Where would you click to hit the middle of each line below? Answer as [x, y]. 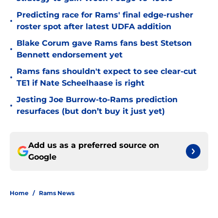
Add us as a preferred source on [94, 145]
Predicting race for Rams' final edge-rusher [105, 15]
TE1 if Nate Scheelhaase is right [81, 83]
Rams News [57, 193]
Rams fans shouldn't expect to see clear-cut [107, 72]
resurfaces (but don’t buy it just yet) [91, 111]
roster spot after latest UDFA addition [94, 27]
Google [42, 157]
